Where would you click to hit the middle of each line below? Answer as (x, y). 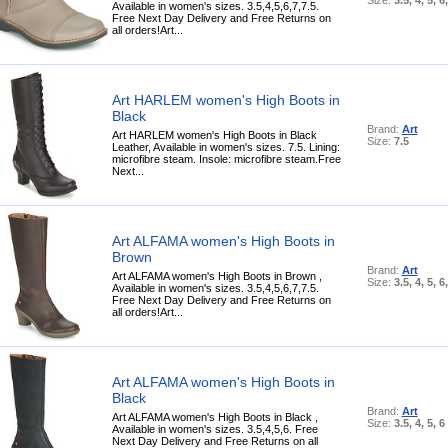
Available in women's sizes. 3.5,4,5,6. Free (214, 428)
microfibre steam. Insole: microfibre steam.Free (226, 158)
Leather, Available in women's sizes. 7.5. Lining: (225, 146)
